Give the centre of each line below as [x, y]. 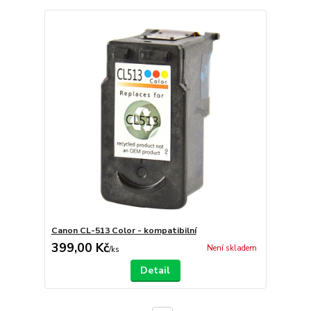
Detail [155, 270]
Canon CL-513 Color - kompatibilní [124, 230]
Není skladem [232, 249]
